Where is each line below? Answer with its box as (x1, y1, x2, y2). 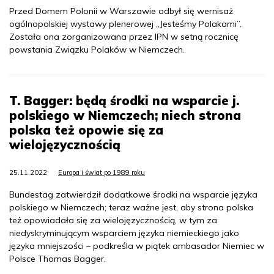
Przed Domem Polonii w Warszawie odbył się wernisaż (9, 6, 233, 17)
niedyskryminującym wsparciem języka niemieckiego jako (9, 228, 239, 239)
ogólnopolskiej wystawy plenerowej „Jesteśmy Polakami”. (9, 18, 242, 30)
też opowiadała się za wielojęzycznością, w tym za (9, 215, 217, 226)
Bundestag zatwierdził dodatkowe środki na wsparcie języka (9, 189, 257, 201)
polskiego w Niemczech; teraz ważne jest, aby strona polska (9, 202, 253, 213)
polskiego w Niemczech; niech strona (9, 108, 241, 124)
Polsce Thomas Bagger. (9, 253, 106, 265)
